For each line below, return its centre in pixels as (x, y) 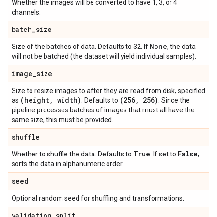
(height (35, 100)
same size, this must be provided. (62, 120)
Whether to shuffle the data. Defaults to (72, 154)
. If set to (164, 154)
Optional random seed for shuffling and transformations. (98, 198)
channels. (26, 12)
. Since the (174, 100)
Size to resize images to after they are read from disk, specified (108, 91)
